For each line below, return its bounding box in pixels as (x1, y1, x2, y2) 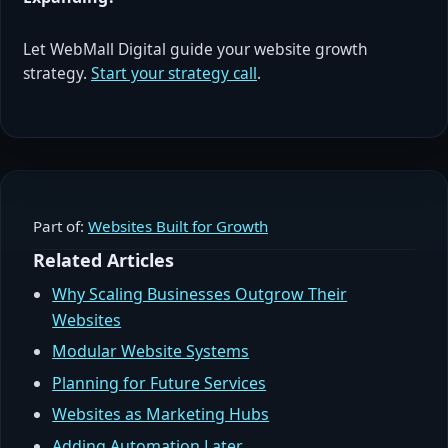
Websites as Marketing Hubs (52, 403, 270, 426)
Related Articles (33, 247, 174, 272)
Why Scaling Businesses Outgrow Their (52, 282, 348, 305)
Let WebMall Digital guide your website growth (23, 37, 368, 60)
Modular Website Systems (52, 340, 250, 363)
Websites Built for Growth (88, 215, 268, 236)
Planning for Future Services (52, 371, 267, 394)
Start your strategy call (91, 61, 257, 84)
